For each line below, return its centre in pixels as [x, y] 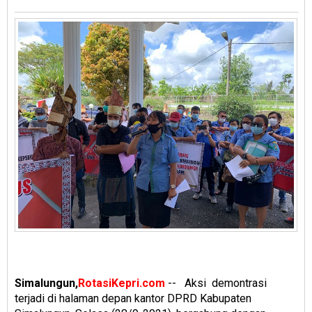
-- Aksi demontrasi [217, 283]
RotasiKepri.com [122, 283]
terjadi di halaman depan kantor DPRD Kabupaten [133, 299]
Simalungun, [46, 283]
